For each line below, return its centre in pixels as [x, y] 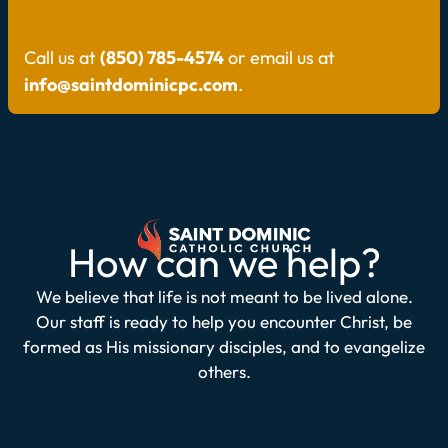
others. [224, 372]
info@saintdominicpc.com [131, 85]
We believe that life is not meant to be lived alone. [224, 297]
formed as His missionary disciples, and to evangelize [224, 347]
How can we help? [224, 262]
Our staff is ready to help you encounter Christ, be [224, 322]
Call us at [62, 58]
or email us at [279, 58]
